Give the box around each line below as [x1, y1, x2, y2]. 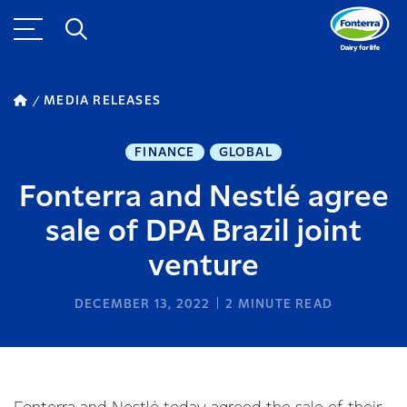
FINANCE [134, 146, 195, 159]
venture [148, 252, 259, 282]
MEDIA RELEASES [44, 94, 162, 107]
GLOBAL [218, 146, 273, 159]
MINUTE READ [233, 298, 333, 311]
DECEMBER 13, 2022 [74, 298, 211, 311]
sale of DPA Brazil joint [45, 217, 362, 247]
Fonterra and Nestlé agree [18, 183, 389, 213]
